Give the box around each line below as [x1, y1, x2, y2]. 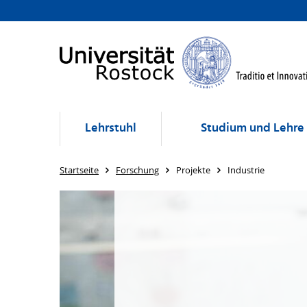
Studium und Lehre [201, 119, 304, 138]
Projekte [176, 164, 210, 176]
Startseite [60, 164, 99, 176]
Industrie [228, 164, 265, 176]
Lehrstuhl [85, 119, 136, 138]
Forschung [116, 164, 159, 176]
